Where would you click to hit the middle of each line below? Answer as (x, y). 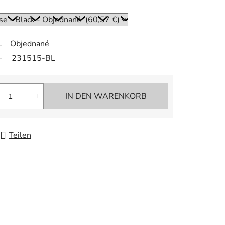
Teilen (20, 135)
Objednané (30, 44)
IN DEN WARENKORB (106, 97)
